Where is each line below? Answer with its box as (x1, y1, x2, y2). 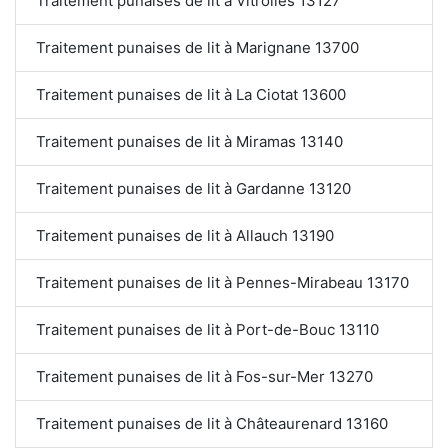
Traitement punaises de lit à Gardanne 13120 (36, 178, 351, 198)
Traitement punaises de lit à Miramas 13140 (36, 131, 343, 151)
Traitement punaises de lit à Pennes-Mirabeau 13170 (36, 272, 409, 292)
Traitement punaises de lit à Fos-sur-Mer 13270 (36, 366, 373, 386)
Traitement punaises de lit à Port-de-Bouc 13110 (36, 319, 379, 339)
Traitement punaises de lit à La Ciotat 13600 (36, 84, 346, 104)
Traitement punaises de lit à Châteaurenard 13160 (36, 413, 388, 433)
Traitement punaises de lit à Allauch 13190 (36, 225, 334, 245)
